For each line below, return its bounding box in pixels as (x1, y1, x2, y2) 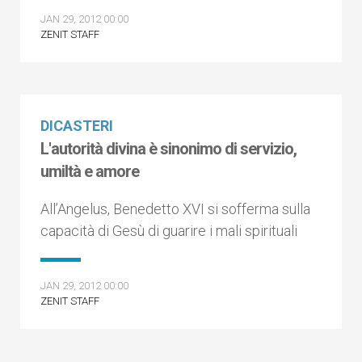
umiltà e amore (40, 162, 139, 181)
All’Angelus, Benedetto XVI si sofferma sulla (40, 200, 310, 217)
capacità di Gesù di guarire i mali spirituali (40, 222, 297, 239)
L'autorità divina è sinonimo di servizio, (40, 139, 297, 158)
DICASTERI (40, 117, 113, 134)
